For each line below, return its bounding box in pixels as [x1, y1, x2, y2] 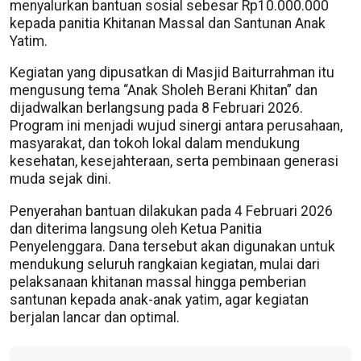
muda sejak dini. [10, 171, 111, 188]
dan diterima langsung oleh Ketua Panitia [10, 220, 262, 237]
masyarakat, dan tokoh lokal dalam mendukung [10, 135, 300, 152]
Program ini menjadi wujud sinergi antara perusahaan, [10, 118, 342, 135]
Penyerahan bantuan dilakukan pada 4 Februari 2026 [10, 202, 333, 219]
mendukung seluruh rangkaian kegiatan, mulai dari [10, 255, 320, 272]
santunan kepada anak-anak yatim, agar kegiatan [10, 291, 309, 308]
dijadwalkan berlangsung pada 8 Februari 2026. [10, 100, 303, 117]
